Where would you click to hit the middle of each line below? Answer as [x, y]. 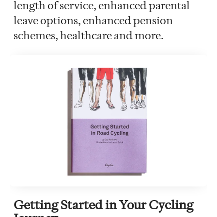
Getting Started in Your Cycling [103, 205]
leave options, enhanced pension [93, 20]
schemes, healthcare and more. [89, 35]
